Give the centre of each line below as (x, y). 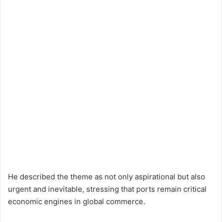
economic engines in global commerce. (77, 202)
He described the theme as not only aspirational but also (107, 177)
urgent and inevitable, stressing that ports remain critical (107, 189)
